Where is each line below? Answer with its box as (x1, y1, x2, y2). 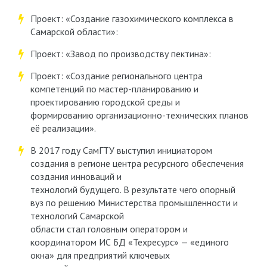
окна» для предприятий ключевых (30, 249, 170, 261)
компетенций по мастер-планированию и (30, 83, 198, 95)
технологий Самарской (30, 210, 124, 222)
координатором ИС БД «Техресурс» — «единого (30, 236, 229, 248)
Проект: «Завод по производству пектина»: (30, 48, 211, 60)
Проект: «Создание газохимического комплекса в (30, 13, 234, 24)
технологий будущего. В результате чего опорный (30, 184, 235, 195)
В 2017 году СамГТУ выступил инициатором (30, 144, 212, 156)
